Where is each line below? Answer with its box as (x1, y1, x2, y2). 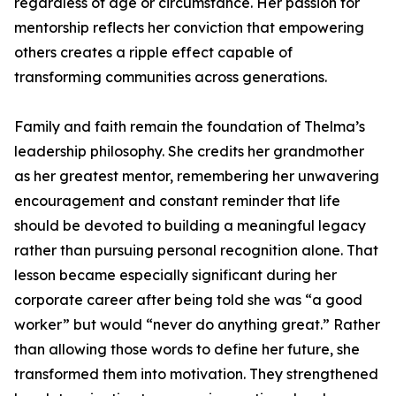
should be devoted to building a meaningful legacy (14, 217, 366, 234)
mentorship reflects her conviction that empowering (14, 19, 364, 36)
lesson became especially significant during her (14, 266, 337, 284)
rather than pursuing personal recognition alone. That (14, 241, 378, 259)
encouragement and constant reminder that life (14, 192, 340, 209)
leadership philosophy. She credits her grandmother (14, 142, 364, 160)
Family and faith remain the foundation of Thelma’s (14, 118, 365, 135)
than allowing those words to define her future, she (14, 340, 360, 358)
